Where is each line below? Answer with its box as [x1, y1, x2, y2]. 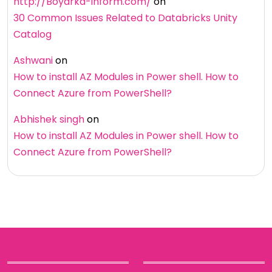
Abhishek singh [13, 112, 84, 127]
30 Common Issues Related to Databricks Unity [13, 11, 237, 25]
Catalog [13, 27, 52, 42]
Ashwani [13, 53, 53, 68]
